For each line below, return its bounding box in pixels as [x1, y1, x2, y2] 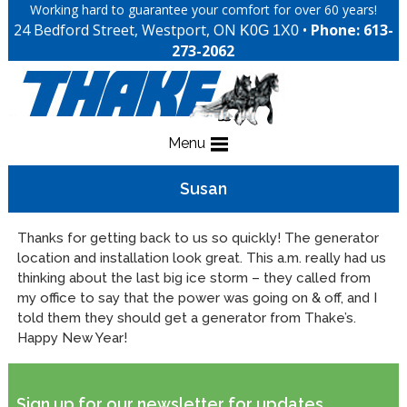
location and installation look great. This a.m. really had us [16, 250, 386, 266]
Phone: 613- [310, 20, 393, 40]
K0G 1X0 [239, 23, 299, 38]
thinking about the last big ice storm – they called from [16, 270, 371, 286]
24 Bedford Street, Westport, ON [13, 20, 240, 40]
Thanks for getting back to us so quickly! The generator [16, 230, 379, 246]
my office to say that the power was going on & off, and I [16, 290, 377, 306]
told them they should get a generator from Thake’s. [16, 310, 356, 326]
